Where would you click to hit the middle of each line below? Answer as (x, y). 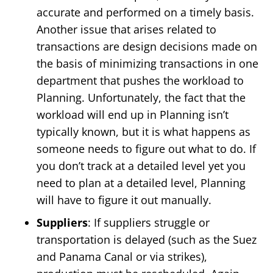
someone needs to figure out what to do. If (146, 149)
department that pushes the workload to (140, 81)
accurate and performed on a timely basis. (145, 12)
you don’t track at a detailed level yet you (141, 166)
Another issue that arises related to (126, 30)
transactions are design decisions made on (147, 47)
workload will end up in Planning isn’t (133, 115)
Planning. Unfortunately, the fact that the (141, 98)
